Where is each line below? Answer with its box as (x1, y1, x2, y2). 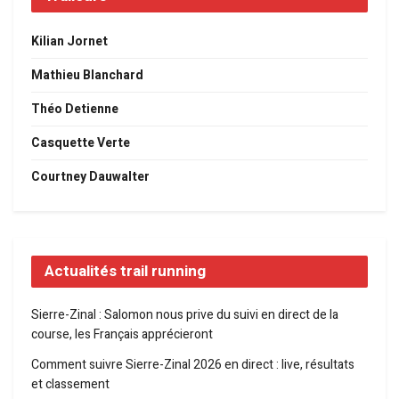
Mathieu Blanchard (31, 65, 143, 85)
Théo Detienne (31, 99, 118, 118)
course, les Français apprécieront (31, 324, 213, 344)
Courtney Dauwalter (31, 167, 150, 186)
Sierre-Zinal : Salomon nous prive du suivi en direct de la (31, 305, 338, 324)
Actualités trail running (45, 259, 206, 282)
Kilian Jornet (31, 31, 108, 51)
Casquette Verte (31, 133, 130, 152)
